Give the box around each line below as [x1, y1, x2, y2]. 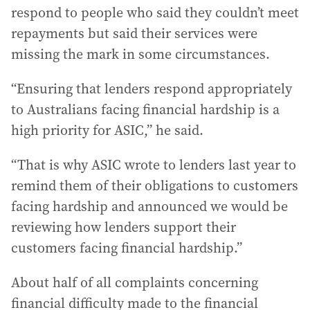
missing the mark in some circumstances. [11, 44, 270, 64]
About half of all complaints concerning [11, 273, 258, 292]
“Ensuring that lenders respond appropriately [11, 79, 292, 98]
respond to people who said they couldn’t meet [11, 3, 299, 22]
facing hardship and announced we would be [11, 197, 288, 216]
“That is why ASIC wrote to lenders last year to [11, 155, 296, 174]
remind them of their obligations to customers [11, 176, 298, 195]
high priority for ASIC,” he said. [11, 120, 203, 140]
